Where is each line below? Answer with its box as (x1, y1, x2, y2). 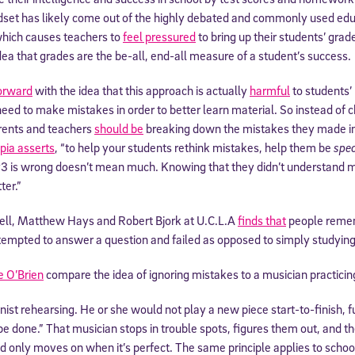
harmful (250, 82, 290, 98)
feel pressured (123, 28, 196, 44)
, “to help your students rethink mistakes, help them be (55, 139, 334, 155)
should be (94, 120, 143, 136)
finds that (238, 212, 286, 228)
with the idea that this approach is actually (32, 82, 250, 98)
